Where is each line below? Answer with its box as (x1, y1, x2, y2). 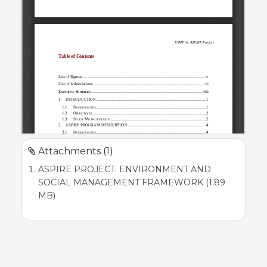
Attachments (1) (36, 145, 113, 157)
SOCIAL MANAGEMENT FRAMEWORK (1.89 (38, 176, 225, 188)
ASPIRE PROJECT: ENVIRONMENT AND (38, 163, 211, 175)
